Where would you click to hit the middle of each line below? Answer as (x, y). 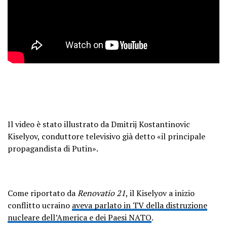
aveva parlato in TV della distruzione (140, 205)
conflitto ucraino (40, 205)
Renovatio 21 (102, 193)
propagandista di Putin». (53, 148)
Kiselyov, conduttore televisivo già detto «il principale (106, 136)
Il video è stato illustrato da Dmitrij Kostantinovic (99, 124)
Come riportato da (43, 193)
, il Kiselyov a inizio (160, 193)
